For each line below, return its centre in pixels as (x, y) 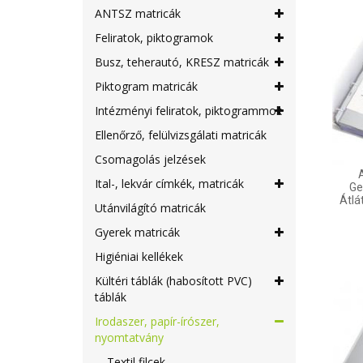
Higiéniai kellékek (139, 256)
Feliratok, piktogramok (154, 38)
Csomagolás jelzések (150, 159)
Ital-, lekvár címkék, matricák (169, 184)
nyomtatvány (129, 337)
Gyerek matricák (137, 232)
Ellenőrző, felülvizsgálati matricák (181, 135)
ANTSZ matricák (138, 13)
